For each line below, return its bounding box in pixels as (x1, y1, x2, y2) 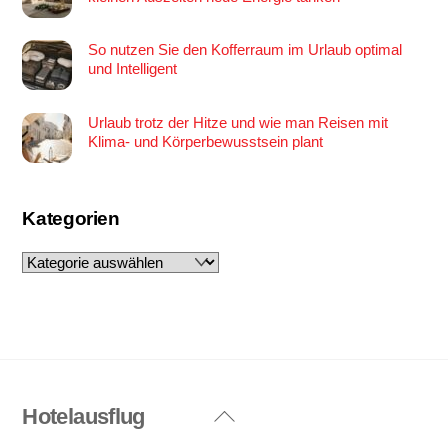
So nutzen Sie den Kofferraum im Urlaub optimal (87, 41, 402, 59)
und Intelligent (87, 60, 177, 78)
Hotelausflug (22, 403, 145, 429)
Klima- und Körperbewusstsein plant (87, 133, 323, 151)
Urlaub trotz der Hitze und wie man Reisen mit (87, 114, 388, 132)
